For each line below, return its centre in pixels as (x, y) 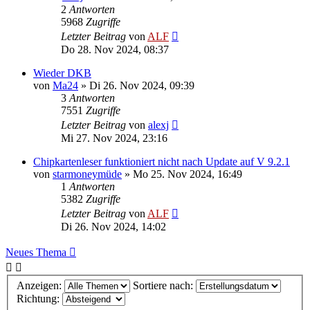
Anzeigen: (40, 286)
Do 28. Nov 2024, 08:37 (115, 49)
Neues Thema (36, 252)
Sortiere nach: (164, 286)
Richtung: (39, 299)
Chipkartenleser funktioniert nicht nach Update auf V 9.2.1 (162, 161)
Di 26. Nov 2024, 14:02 (113, 226)
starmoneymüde (87, 174)
